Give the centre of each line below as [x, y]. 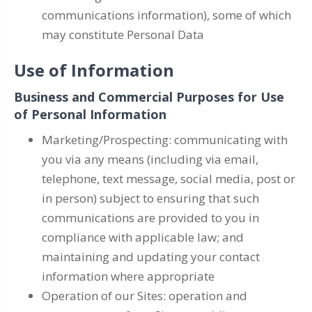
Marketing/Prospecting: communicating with [165, 140]
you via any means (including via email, [150, 159]
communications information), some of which [166, 15]
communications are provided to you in [150, 218]
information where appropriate [128, 276]
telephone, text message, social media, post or [169, 179]
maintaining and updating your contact [151, 257]
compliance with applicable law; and [143, 237]
